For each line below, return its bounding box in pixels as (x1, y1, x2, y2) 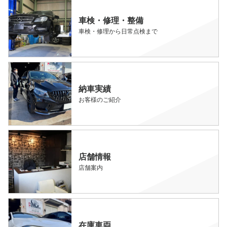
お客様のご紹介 (79, 96, 122, 103)
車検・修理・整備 (79, 16, 144, 25)
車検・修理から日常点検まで (79, 28, 158, 35)
